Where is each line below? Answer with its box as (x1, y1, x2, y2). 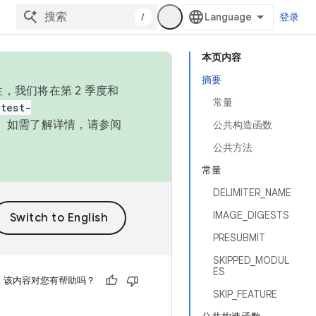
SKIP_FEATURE (213, 288, 277, 300)
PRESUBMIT (213, 231, 265, 244)
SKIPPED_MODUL (213, 254, 289, 267)
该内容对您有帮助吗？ (4, 274, 95, 286)
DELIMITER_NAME (213, 186, 291, 199)
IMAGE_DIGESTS (213, 209, 289, 221)
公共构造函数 (213, 119, 272, 131)
